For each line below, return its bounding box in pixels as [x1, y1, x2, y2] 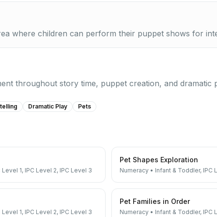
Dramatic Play [28, 103, 67, 110]
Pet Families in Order [120, 197, 190, 205]
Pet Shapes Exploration [120, 155, 198, 164]
